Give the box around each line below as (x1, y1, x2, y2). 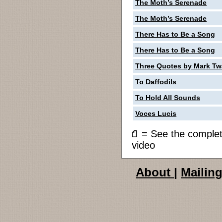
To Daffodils (135, 78, 176, 86)
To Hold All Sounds (135, 94, 200, 102)
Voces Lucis (135, 110, 176, 117)
